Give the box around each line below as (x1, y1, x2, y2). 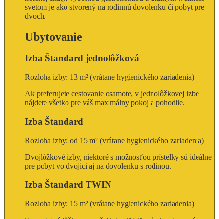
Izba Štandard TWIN (25, 179, 111, 190)
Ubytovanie (25, 30, 82, 43)
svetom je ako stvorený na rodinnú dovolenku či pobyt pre (25, 2, 204, 11)
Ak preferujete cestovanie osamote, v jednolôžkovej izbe (25, 89, 199, 98)
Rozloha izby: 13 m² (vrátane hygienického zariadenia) (25, 73, 194, 82)
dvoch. (25, 11, 46, 20)
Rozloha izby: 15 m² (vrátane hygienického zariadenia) (25, 199, 194, 208)
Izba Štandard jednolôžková (25, 53, 139, 64)
